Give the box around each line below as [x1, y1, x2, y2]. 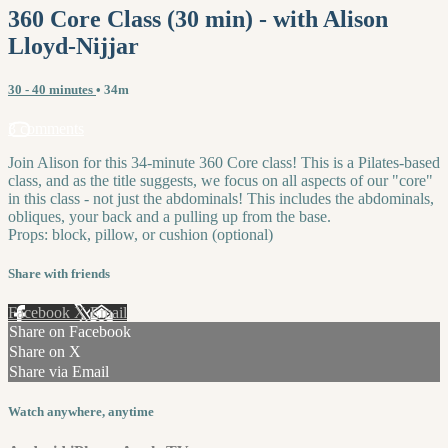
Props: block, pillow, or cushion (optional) [8, 225, 273, 243]
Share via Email [9, 363, 109, 381]
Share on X [9, 343, 81, 361]
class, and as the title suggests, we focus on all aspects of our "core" [8, 171, 433, 189]
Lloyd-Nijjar [8, 32, 139, 59]
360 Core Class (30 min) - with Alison [8, 5, 388, 32]
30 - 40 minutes [8, 81, 96, 97]
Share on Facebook [9, 323, 131, 341]
